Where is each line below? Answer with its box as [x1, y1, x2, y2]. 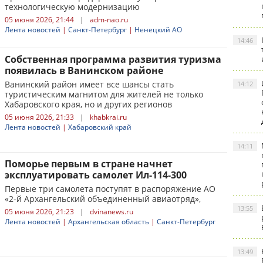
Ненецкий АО [134, 25, 182, 35]
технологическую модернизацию [5, 1, 140, 12]
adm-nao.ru [90, 15, 128, 25]
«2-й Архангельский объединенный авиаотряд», [5, 193, 201, 204]
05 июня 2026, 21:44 [5, 15, 74, 25]
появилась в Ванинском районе [5, 64, 163, 77]
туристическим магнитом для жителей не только [5, 89, 203, 100]
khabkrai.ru [90, 112, 127, 122]
